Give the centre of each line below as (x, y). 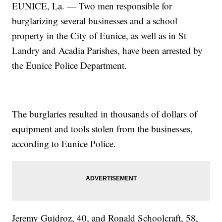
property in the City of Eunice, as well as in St (99, 36)
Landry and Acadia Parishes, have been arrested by (108, 51)
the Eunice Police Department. (70, 65)
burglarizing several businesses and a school (95, 21)
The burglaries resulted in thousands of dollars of (105, 114)
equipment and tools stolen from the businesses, (103, 129)
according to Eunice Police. (64, 144)
